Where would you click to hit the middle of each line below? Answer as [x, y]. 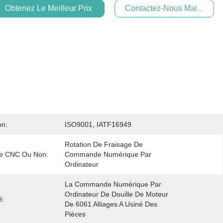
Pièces [75, 214]
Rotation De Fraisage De [104, 144]
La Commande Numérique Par [113, 184]
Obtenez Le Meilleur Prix [48, 8]
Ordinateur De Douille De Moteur [116, 194]
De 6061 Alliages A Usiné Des [111, 204]
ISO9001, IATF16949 [98, 124]
